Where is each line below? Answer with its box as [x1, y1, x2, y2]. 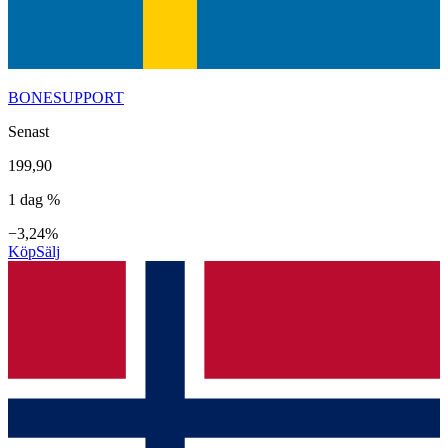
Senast [8, 122, 49, 140]
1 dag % [8, 190, 60, 208]
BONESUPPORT [8, 88, 124, 106]
